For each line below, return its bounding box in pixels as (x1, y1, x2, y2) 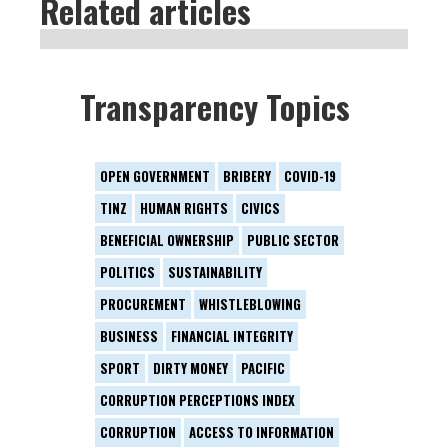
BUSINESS (100, 326, 158, 346)
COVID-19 (284, 166, 336, 186)
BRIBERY (223, 166, 271, 186)
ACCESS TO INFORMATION (189, 422, 334, 442)
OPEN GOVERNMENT (100, 166, 210, 186)
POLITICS (100, 262, 155, 282)
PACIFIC (241, 358, 285, 378)
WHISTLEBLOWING (199, 294, 301, 314)
